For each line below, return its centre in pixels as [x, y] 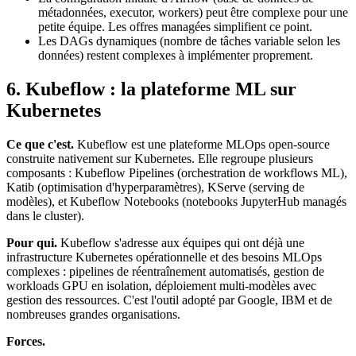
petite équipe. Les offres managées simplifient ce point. [175, 26]
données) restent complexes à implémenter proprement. [176, 55]
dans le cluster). [45, 215]
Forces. [26, 341]
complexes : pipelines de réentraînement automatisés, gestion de [165, 271]
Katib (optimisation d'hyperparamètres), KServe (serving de [155, 187]
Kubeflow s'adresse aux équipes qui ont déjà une [181, 242]
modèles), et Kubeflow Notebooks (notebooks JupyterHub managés [176, 201]
